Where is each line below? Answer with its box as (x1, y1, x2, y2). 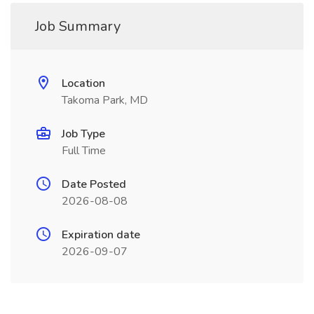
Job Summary (35, 17, 121, 36)
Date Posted (62, 177, 126, 192)
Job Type (62, 126, 105, 142)
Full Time (62, 143, 106, 158)
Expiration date (62, 227, 140, 243)
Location (62, 76, 105, 91)
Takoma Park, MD (62, 93, 148, 108)
